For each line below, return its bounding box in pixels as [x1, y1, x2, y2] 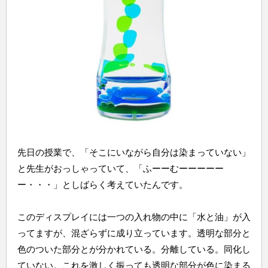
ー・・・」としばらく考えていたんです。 [17, 179, 188, 190]
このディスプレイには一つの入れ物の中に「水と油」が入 [17, 211, 251, 222]
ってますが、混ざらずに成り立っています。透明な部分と [17, 227, 251, 238]
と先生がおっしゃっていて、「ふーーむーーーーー [17, 163, 224, 173]
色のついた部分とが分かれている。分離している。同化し [17, 243, 251, 254]
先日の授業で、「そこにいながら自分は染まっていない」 [17, 147, 251, 157]
